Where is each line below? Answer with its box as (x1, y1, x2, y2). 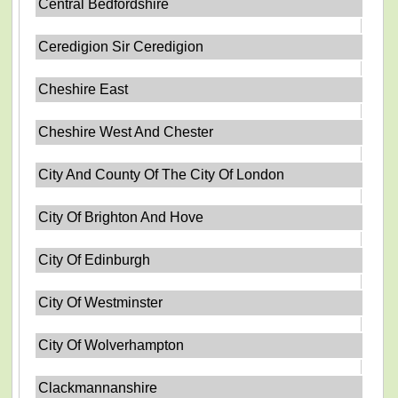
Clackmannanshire (38, 379, 158, 395)
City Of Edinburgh (38, 251, 151, 267)
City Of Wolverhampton (38, 337, 185, 353)
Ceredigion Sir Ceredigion (38, 38, 204, 54)
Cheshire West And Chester (38, 123, 214, 139)
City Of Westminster (38, 294, 163, 310)
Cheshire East (38, 81, 129, 97)
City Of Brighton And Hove (38, 209, 204, 225)
